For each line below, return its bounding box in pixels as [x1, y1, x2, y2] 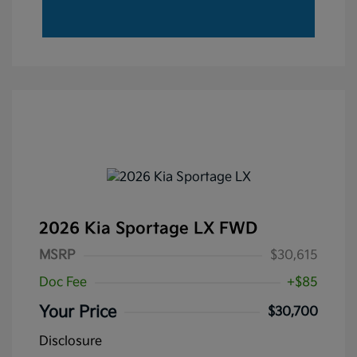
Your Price [39, 302, 116, 322]
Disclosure [39, 333, 102, 349]
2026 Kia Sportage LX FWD [39, 218, 257, 238]
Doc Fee [39, 274, 87, 290]
